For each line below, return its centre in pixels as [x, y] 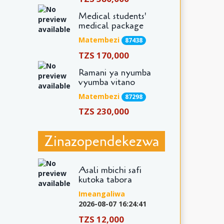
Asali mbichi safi [110, 170]
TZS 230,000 [103, 111]
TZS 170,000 [103, 55]
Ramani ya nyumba [114, 72]
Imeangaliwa [101, 194]
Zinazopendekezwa [101, 141]
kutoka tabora [105, 180]
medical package [111, 26]
